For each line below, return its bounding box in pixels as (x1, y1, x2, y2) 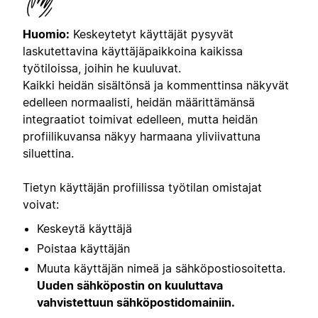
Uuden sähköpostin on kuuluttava (37, 278, 223, 293)
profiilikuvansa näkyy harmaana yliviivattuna (23, 128, 261, 143)
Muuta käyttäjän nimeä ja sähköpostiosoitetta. (37, 261, 285, 276)
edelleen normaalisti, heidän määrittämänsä (23, 94, 255, 109)
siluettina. (23, 146, 74, 160)
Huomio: (23, 26, 70, 41)
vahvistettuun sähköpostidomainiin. (37, 295, 235, 310)
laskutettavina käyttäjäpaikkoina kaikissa (23, 43, 243, 58)
